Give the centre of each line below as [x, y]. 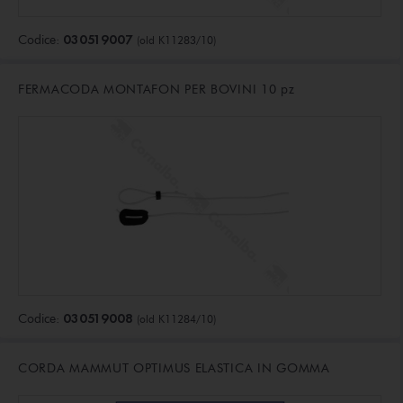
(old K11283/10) [176, 40]
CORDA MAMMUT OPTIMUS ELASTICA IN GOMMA [174, 368]
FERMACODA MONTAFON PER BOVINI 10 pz [157, 89]
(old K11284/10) [176, 319]
